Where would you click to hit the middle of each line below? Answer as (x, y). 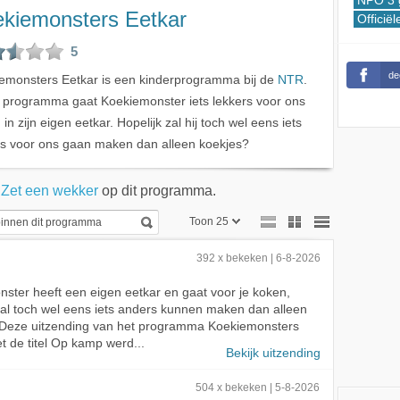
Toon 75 (209, 309)
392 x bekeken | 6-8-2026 (258, 258)
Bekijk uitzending (273, 353)
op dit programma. (157, 190)
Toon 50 (209, 280)
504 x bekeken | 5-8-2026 (258, 387)
